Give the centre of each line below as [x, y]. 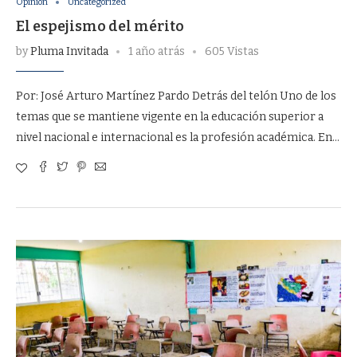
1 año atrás [157, 51]
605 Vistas [232, 51]
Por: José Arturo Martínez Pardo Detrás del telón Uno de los [176, 96]
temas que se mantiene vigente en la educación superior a [170, 117]
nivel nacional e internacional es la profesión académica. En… [178, 137]
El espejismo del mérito [100, 26]
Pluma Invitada [69, 51]
